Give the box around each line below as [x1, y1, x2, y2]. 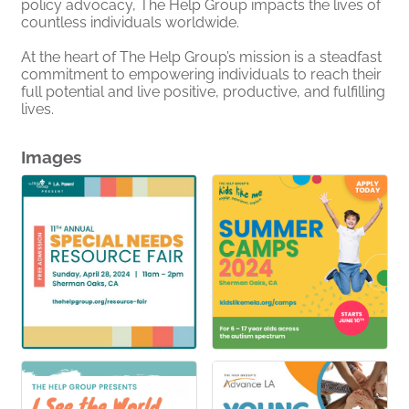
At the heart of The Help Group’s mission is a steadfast [21, 47, 382, 66]
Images [21, 146, 81, 167]
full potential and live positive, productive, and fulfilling [21, 82, 385, 100]
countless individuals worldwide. [21, 13, 239, 31]
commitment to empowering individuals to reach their [21, 65, 382, 83]
